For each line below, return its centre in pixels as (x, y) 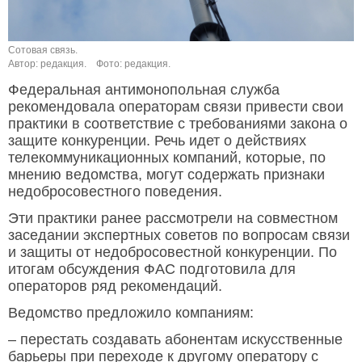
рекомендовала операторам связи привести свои (176, 107)
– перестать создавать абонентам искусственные (175, 340)
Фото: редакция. (133, 64)
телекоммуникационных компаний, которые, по (167, 158)
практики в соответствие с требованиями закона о (178, 124)
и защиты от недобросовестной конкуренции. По (173, 253)
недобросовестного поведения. (115, 192)
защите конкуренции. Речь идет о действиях (157, 141)
